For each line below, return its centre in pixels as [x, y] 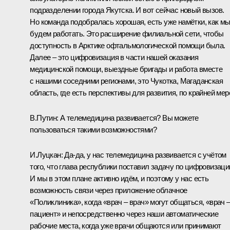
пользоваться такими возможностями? [93, 129]
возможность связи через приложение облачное [109, 190]
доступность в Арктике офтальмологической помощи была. [128, 45]
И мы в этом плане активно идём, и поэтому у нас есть [119, 178]
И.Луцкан [45, 155]
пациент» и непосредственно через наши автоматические [124, 214]
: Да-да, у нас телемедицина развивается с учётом [143, 155]
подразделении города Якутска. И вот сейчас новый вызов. [127, 10]
